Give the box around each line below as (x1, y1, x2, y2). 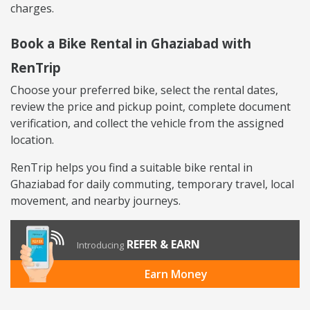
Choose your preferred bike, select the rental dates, (10, 82, 278, 98)
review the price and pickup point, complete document (10, 99, 291, 115)
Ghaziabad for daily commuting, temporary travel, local (10, 176, 294, 192)
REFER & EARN (127, 237, 200, 253)
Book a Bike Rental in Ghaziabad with (10, 35, 251, 53)
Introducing (77, 239, 124, 252)
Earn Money (144, 266, 208, 282)
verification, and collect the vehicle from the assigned (10, 116, 284, 131)
